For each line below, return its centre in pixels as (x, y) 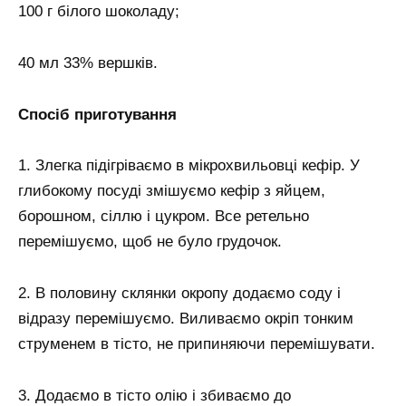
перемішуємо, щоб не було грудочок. (150, 242)
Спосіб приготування (97, 114)
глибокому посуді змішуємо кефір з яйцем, (172, 191)
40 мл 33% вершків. (88, 63)
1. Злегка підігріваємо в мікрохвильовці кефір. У (189, 166)
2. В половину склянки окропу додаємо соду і (179, 294)
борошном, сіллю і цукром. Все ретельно (164, 217)
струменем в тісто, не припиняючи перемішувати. (197, 344)
